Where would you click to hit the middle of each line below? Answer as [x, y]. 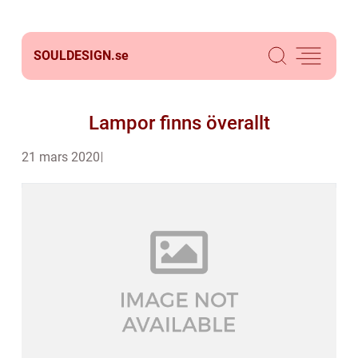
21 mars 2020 [61, 157]
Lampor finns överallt [179, 123]
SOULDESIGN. [74, 56]
